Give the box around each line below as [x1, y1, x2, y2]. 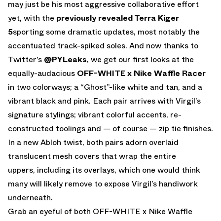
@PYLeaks [44, 53, 87, 65]
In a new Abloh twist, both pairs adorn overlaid [8, 136, 179, 148]
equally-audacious [8, 67, 77, 79]
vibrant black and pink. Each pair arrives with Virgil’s [8, 95, 201, 107]
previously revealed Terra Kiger [56, 12, 179, 24]
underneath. [8, 191, 53, 203]
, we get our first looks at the [87, 53, 194, 65]
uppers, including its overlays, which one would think [8, 164, 200, 176]
